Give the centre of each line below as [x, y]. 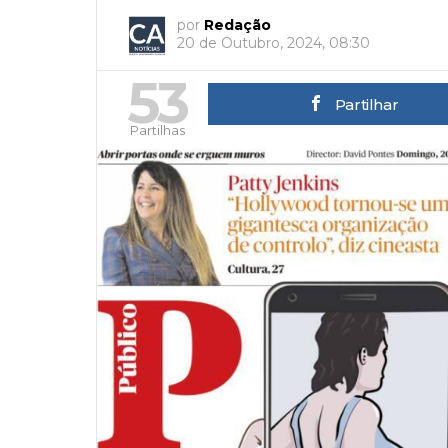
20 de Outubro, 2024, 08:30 [273, 43]
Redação [237, 25]
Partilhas [157, 130]
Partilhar [366, 105]
